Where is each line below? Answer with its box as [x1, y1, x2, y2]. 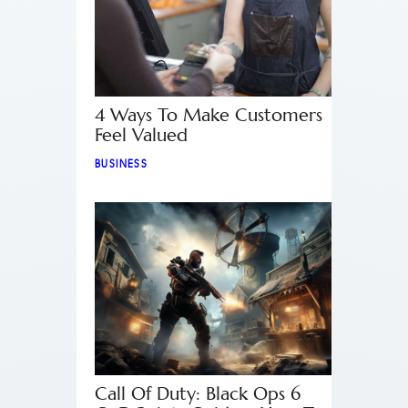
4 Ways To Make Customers [95, 104, 322, 127]
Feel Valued [95, 124, 188, 148]
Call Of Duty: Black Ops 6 [95, 382, 301, 406]
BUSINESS [95, 157, 148, 171]
